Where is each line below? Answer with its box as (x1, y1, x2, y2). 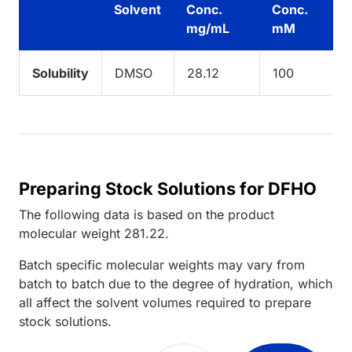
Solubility (32, 65, 89, 82)
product (228, 207, 274, 223)
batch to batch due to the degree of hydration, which (19, 276, 332, 292)
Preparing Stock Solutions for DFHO (19, 178, 317, 200)
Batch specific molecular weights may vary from (19, 257, 305, 273)
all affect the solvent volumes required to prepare (19, 295, 311, 311)
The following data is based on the (19, 207, 228, 223)
